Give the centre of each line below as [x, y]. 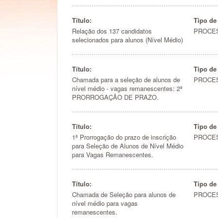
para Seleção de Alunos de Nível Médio [128, 146]
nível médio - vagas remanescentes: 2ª [127, 88]
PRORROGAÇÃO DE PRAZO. [115, 97]
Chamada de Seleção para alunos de [124, 194]
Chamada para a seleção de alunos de [126, 80]
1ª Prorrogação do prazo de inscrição [124, 137]
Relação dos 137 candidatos [112, 31]
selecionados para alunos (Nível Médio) [127, 40]
